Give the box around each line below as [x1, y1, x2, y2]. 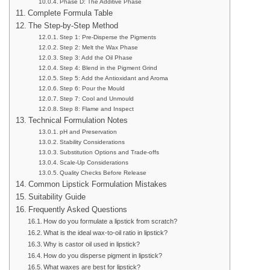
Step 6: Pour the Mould [59, 84, 125, 92]
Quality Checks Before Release [59, 169, 146, 176]
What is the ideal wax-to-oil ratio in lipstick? [43, 228, 168, 236]
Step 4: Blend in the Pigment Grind [59, 64, 157, 71]
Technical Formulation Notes [28, 116, 128, 125]
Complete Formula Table [27, 8, 113, 17]
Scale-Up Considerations [59, 159, 128, 166]
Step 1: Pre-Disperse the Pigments [59, 33, 156, 40]
